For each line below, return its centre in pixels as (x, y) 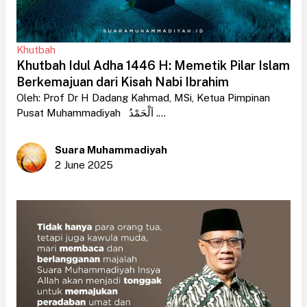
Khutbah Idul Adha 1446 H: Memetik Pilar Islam (153, 66)
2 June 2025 (84, 165)
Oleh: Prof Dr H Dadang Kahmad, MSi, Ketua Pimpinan (143, 98)
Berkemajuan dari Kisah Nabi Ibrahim (123, 82)
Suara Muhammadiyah (111, 150)
